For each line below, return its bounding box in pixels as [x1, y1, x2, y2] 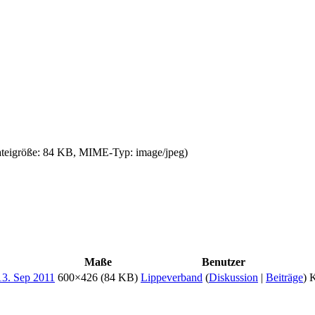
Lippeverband [141, 271, 202, 283]
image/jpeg [136, 146, 184, 158]
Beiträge [266, 271, 303, 283]
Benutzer [202, 255, 245, 268]
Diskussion [209, 271, 258, 283]
